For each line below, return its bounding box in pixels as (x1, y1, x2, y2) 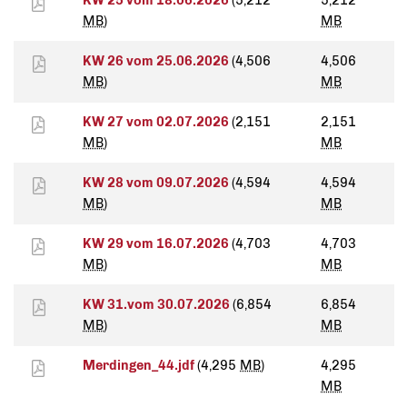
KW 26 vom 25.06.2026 (83, 53, 232, 70)
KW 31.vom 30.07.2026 (83, 296, 233, 313)
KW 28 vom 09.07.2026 (83, 174, 232, 192)
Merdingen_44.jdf (83, 357, 197, 374)
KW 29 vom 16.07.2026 (83, 235, 232, 253)
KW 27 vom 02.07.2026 (83, 114, 232, 131)
